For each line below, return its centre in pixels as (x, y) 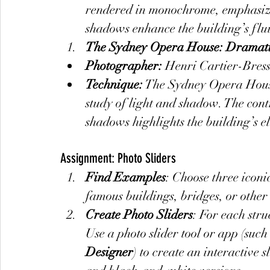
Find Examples (126, 177)
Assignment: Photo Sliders (118, 158)
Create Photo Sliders (139, 215)
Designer (109, 252)
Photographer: (124, 66)
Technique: (114, 84)
